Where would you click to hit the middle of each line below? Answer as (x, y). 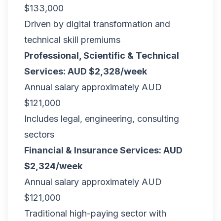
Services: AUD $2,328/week (86, 71)
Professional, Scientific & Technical (102, 55)
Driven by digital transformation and (97, 24)
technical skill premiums (72, 40)
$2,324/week (53, 166)
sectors (39, 134)
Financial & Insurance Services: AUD (103, 150)
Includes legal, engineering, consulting (102, 119)
